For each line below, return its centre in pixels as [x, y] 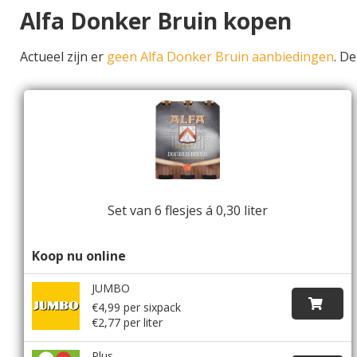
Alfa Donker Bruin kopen [156, 20]
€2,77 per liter [127, 322]
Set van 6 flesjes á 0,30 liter [188, 210]
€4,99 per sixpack [136, 307]
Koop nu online [79, 255]
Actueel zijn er [63, 56]
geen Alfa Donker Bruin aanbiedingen [220, 56]
